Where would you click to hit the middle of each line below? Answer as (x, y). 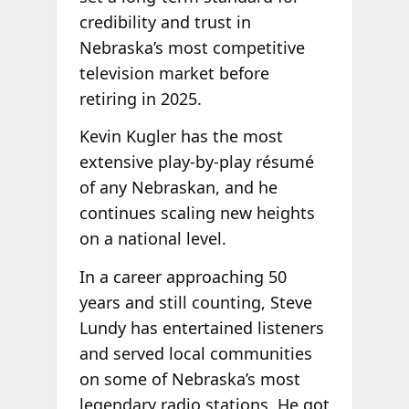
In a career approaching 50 (183, 277)
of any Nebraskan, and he (178, 188)
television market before (174, 73)
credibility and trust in (165, 21)
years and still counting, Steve (195, 302)
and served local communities (195, 353)
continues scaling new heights (197, 213)
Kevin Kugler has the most (181, 136)
